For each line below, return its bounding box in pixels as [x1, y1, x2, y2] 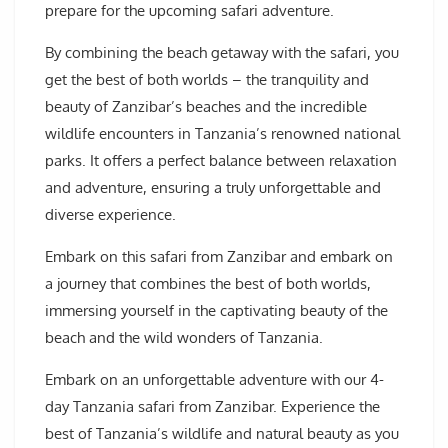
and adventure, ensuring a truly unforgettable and [45, 178, 381, 198]
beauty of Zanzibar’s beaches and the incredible [45, 97, 367, 117]
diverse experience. [45, 205, 176, 225]
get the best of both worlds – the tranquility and [45, 70, 369, 90]
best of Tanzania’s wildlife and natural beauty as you [45, 424, 399, 444]
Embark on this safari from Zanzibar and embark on [45, 247, 393, 267]
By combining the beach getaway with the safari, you [45, 43, 399, 63]
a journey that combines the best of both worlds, [45, 274, 371, 294]
